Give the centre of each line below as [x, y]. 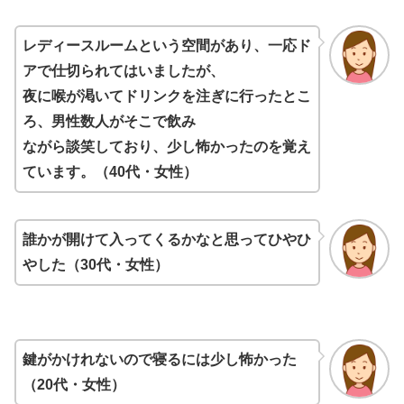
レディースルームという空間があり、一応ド [167, 45]
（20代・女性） [74, 384]
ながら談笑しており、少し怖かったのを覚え [167, 146]
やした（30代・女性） [96, 264]
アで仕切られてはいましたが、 [124, 70]
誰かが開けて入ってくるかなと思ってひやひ [167, 239]
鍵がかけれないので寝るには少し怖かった [160, 359]
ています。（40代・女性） [110, 171]
